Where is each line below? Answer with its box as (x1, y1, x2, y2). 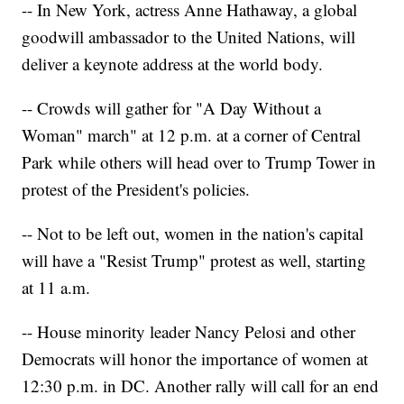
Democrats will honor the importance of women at (22, 347, 369, 371)
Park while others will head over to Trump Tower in (22, 151, 377, 174)
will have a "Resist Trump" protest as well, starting (22, 249, 367, 272)
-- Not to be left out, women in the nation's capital (22, 222, 364, 245)
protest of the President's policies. (22, 178, 251, 201)
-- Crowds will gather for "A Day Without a (22, 96, 322, 120)
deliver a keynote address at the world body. (22, 52, 324, 76)
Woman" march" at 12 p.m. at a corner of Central (22, 124, 362, 147)
